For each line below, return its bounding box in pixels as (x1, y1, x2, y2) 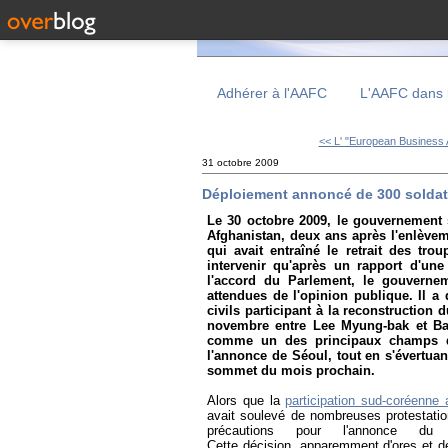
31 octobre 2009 (202, 157, 279, 168)
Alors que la (207, 393, 281, 409)
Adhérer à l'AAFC (217, 85, 327, 101)
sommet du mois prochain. (207, 363, 375, 379)
